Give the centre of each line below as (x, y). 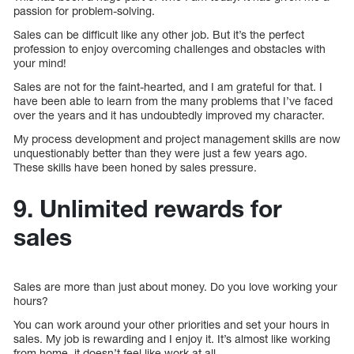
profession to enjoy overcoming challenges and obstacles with (169, 48)
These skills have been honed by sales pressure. (135, 167)
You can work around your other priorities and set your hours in (171, 324)
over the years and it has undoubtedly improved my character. (169, 115)
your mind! (40, 62)
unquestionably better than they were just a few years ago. (160, 153)
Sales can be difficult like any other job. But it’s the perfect (159, 34)
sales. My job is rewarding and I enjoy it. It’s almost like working (172, 338)
